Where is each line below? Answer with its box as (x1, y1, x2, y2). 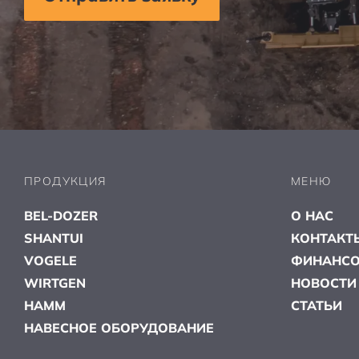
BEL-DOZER (24, 208, 98, 224)
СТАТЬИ (291, 297, 342, 314)
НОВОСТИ (291, 275, 357, 292)
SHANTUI (24, 230, 83, 247)
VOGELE (24, 252, 77, 269)
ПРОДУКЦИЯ (24, 174, 107, 189)
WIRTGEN (24, 275, 86, 292)
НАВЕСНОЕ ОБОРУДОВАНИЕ (24, 320, 214, 337)
